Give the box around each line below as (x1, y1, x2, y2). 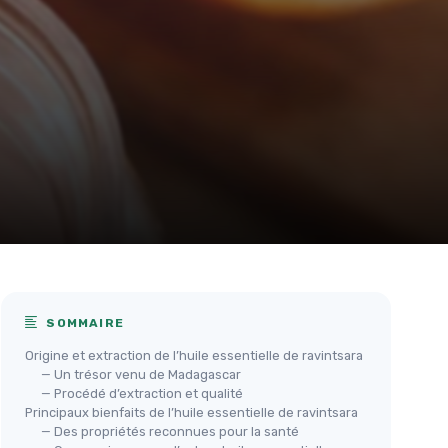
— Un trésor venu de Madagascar (41, 367, 241, 383)
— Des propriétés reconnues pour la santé (41, 424, 299, 440)
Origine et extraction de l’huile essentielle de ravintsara (25, 348, 363, 364)
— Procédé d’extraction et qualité (41, 386, 243, 402)
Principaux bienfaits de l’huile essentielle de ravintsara (25, 405, 358, 421)
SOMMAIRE (42, 316, 125, 331)
